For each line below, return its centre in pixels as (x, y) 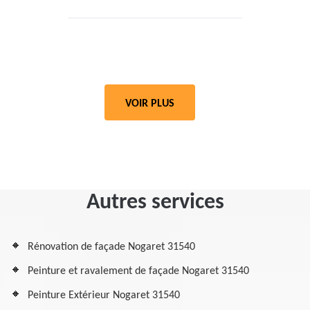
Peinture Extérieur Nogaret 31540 (104, 295)
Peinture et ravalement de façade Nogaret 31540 (138, 271)
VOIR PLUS (150, 104)
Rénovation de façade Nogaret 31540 (111, 247)
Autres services (155, 203)
